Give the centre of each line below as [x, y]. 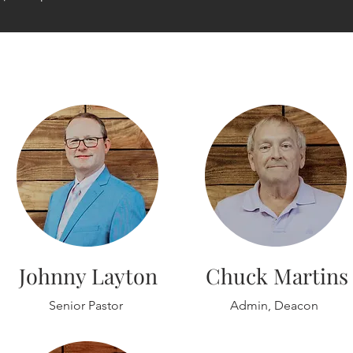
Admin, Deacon [274, 305]
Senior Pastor [86, 305]
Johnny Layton [88, 276]
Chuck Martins [277, 276]
